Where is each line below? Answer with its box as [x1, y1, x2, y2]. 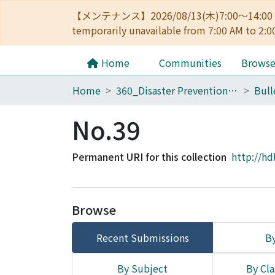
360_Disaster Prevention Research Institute [228, 83, 238, 98]
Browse [72, 201, 116, 219]
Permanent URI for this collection [72, 149, 227, 164]
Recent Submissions [96, 230, 189, 245]
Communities [159, 55, 222, 70]
